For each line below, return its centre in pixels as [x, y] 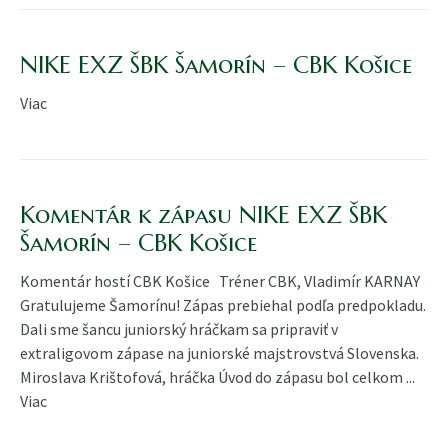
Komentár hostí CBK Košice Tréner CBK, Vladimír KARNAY [220, 280]
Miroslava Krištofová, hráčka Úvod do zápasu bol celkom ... [217, 376]
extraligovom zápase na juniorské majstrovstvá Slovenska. [222, 352]
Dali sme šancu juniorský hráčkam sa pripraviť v [179, 328]
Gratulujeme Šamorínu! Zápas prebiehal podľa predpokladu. [223, 304]
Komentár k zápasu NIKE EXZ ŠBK [203, 214]
